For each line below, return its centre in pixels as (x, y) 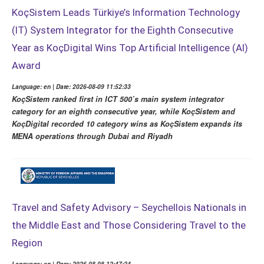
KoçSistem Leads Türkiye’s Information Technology (126, 13)
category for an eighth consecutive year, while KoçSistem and (123, 112)
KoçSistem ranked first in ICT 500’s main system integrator (118, 99)
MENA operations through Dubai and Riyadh (92, 136)
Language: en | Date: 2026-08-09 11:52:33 (71, 87)
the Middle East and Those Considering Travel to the (129, 225)
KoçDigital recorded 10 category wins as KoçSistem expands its (127, 124)
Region (27, 242)
